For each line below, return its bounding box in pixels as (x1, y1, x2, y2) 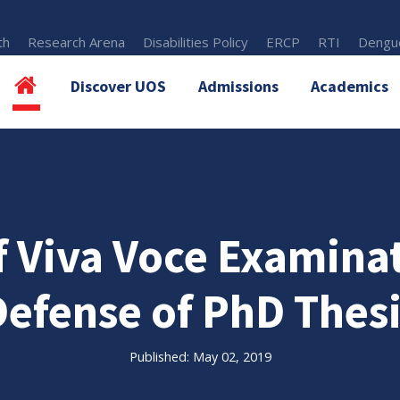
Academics (311, 76, 388, 96)
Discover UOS (71, 76, 166, 96)
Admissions (198, 76, 279, 96)
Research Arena (28, 33, 126, 51)
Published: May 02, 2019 (129, 348, 271, 366)
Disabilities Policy (143, 33, 249, 51)
